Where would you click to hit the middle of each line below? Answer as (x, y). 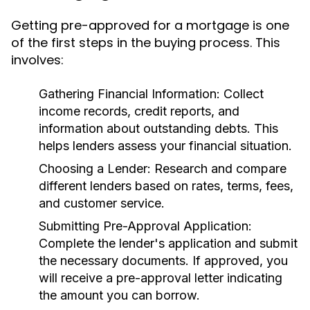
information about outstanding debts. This (158, 128)
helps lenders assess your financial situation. (165, 146)
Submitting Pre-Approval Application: (145, 226)
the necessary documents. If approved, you (163, 261)
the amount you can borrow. (119, 295)
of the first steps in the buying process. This (146, 43)
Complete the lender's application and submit (168, 243)
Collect (242, 94)
